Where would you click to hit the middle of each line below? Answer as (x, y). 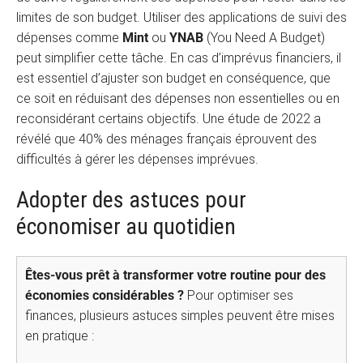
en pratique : (60, 336)
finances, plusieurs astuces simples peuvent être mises (180, 316)
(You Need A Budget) (264, 37)
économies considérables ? (105, 296)
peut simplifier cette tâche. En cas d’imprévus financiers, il (179, 58)
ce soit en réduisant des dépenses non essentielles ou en (178, 98)
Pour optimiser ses (239, 296)
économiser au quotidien (126, 226)
